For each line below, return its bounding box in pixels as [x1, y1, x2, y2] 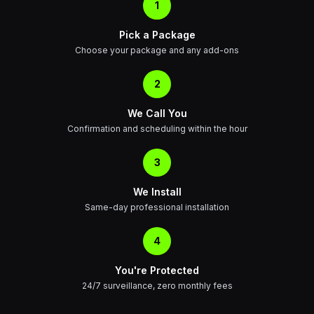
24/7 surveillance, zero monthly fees [81, 280, 233, 291]
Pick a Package [118, 29, 196, 41]
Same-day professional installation [85, 202, 229, 212]
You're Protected [115, 264, 199, 276]
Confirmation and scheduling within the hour [67, 123, 247, 134]
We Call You [127, 107, 187, 119]
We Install [132, 186, 182, 198]
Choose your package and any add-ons [75, 45, 239, 55]
